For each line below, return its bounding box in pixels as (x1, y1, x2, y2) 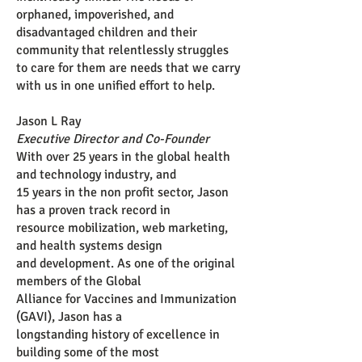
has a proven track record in (16, 202, 170, 218)
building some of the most (16, 344, 159, 360)
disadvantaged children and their (16, 24, 197, 40)
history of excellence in (91, 326, 220, 343)
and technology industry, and (16, 166, 176, 183)
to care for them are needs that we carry (16, 60, 240, 76)
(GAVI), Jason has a (16, 309, 122, 325)
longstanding (16, 326, 91, 343)
